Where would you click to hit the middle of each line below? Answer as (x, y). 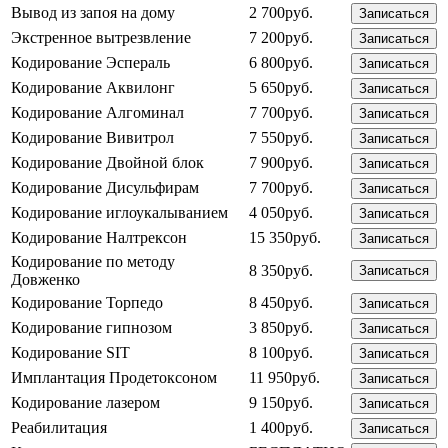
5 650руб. (281, 87)
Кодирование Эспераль (90, 62)
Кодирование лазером (85, 402)
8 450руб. (281, 302)
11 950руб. (284, 377)
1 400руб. (281, 427)
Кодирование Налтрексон (99, 237)
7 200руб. (281, 37)
